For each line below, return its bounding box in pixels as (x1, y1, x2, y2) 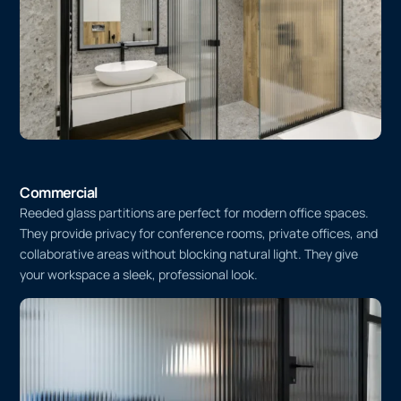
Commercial (20, 270, 98, 291)
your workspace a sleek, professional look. (20, 354, 259, 371)
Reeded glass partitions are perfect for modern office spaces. (20, 292, 370, 310)
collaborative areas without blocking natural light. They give (20, 333, 359, 351)
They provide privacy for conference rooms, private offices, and (20, 312, 379, 330)
